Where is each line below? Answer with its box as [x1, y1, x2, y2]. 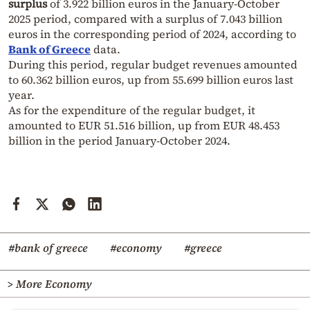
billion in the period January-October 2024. [8, 132, 230, 148]
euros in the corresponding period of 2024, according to [8, 26, 296, 42]
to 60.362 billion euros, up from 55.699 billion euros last [8, 71, 293, 87]
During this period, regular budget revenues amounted [8, 56, 298, 72]
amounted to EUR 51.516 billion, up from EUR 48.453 [8, 117, 280, 133]
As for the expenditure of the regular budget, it [8, 102, 255, 118]
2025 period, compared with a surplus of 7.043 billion [8, 10, 282, 26]
